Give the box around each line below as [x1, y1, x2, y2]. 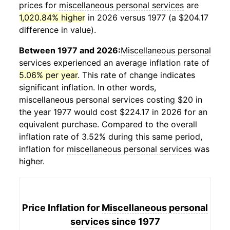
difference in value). [19, 25, 96, 35]
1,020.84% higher [19, 12, 85, 23]
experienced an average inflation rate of [51, 57, 209, 68]
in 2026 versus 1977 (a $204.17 [85, 12, 208, 23]
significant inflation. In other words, [19, 82, 156, 92]
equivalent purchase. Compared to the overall [19, 119, 197, 129]
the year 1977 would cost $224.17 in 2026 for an [19, 107, 207, 117]
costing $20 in [144, 94, 202, 105]
